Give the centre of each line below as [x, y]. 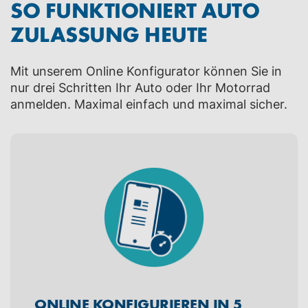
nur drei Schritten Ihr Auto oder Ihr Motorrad [140, 88]
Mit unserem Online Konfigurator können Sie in [146, 71]
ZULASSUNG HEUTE [109, 34]
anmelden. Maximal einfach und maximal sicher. [149, 104]
